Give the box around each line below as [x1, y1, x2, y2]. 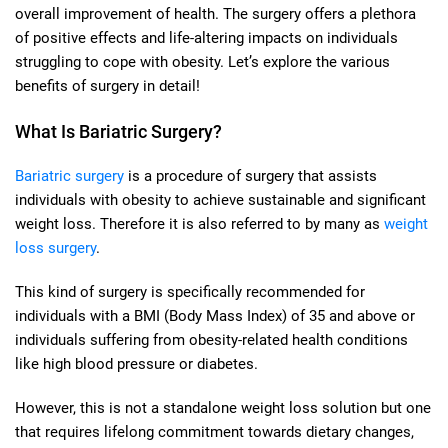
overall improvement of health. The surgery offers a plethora [15, 4, 416, 23]
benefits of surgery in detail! [15, 76, 200, 95]
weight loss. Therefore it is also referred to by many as [15, 214, 384, 233]
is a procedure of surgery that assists [124, 166, 377, 185]
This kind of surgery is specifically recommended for [15, 282, 365, 301]
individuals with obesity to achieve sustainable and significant [15, 190, 426, 209]
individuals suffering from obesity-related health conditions [15, 330, 408, 349]
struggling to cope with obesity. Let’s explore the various [15, 52, 390, 71]
